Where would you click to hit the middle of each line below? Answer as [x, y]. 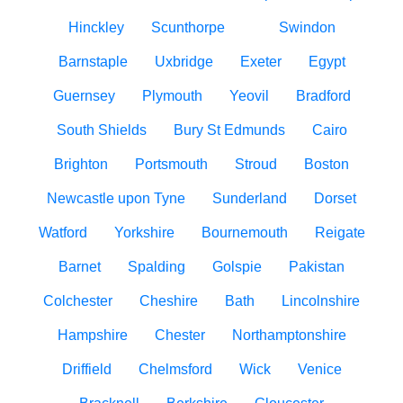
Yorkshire [144, 233]
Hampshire [92, 335]
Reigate [340, 233]
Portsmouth [171, 164]
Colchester [78, 301]
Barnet [80, 267]
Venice [319, 369]
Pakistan [317, 267]
